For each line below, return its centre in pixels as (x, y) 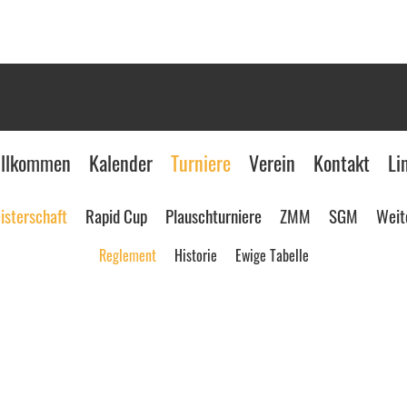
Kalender (121, 163)
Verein (272, 163)
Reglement (127, 255)
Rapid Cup (116, 215)
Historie (195, 255)
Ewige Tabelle (272, 255)
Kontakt (342, 163)
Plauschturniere (213, 215)
